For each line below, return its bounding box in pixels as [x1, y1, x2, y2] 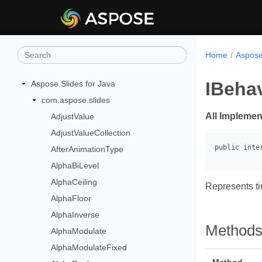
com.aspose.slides [41, 95, 110, 105]
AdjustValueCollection [51, 128, 131, 137]
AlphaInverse [51, 210, 100, 219]
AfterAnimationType [51, 144, 124, 154]
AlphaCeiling [51, 177, 98, 187]
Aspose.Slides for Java [31, 79, 115, 88]
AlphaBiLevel [51, 161, 99, 170]
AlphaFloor [51, 194, 92, 203]
